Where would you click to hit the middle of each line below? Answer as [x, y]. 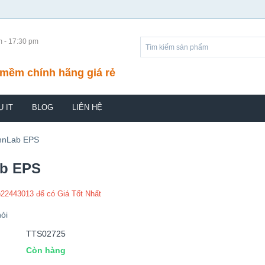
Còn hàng [46, 250]
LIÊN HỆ [87, 107]
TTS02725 [46, 234]
